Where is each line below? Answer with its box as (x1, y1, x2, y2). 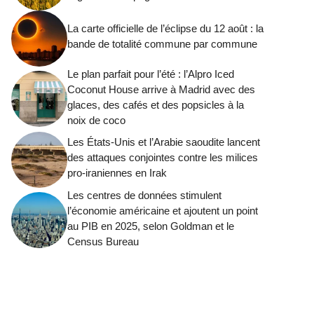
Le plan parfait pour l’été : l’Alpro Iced (67, 67, 234, 80)
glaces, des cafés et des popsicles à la (67, 98, 244, 111)
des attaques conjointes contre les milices (67, 151, 258, 164)
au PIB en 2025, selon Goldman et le (67, 219, 234, 232)
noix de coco (67, 114, 125, 126)
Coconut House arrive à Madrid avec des (67, 83, 255, 95)
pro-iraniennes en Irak (67, 167, 167, 179)
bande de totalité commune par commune (67, 38, 257, 50)
